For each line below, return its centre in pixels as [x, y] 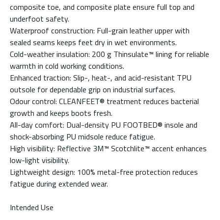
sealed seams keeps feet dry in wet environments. [93, 42]
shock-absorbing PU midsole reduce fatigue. [82, 136]
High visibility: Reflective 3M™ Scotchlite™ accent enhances [108, 148]
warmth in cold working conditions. [67, 66]
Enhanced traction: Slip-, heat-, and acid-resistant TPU [101, 77]
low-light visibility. [40, 160]
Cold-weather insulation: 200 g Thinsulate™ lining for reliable [110, 54]
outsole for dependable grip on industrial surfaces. [93, 89]
